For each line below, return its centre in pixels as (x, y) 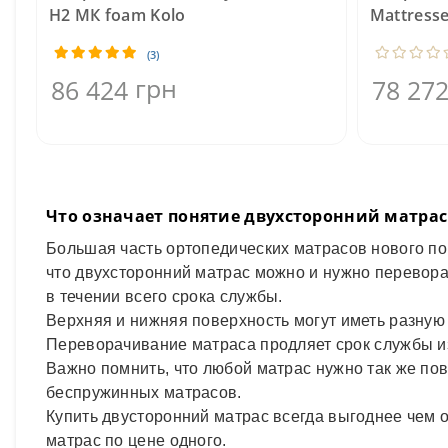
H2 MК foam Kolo (117, 14)
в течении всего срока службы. (164, 296)
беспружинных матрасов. (144, 392)
